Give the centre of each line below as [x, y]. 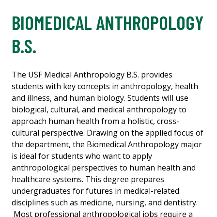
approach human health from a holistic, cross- [95, 121]
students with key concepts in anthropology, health [105, 86]
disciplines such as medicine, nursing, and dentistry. [105, 203]
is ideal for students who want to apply [82, 156]
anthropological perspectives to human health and [104, 168]
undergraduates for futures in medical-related [95, 191]
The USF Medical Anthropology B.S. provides [92, 75]
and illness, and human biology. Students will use [100, 98]
